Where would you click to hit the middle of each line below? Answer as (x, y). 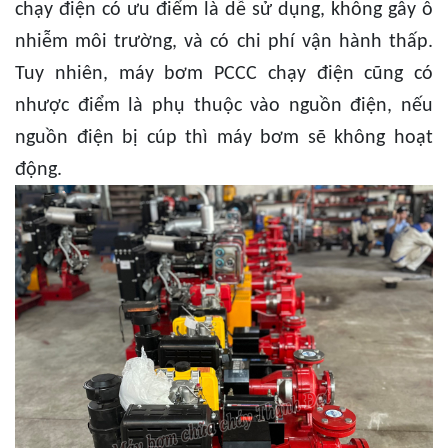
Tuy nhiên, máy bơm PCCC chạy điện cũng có (224, 74)
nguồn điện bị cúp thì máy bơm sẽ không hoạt (224, 138)
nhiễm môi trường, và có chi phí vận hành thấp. (224, 42)
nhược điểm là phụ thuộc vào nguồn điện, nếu (224, 106)
